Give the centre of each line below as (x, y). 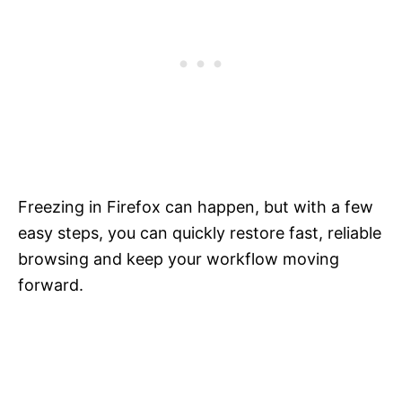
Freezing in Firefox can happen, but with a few (196, 207)
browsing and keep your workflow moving (179, 259)
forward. (51, 285)
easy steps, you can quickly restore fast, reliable (200, 233)
